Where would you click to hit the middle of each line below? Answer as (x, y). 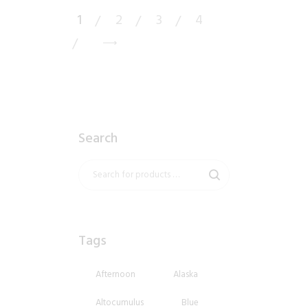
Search (98, 138)
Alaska (186, 274)
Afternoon (115, 274)
